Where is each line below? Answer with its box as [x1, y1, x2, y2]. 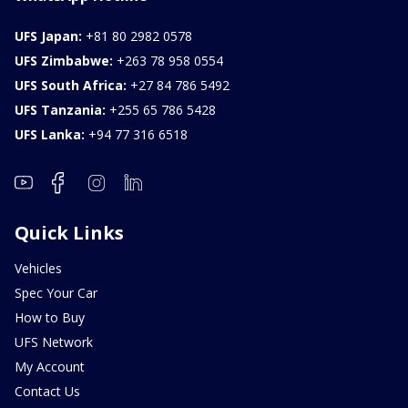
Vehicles [15, 259, 62, 277]
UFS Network [15, 332, 93, 351]
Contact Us [15, 382, 80, 400]
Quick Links [15, 219, 124, 245]
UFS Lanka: [15, 125, 85, 143]
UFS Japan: [15, 26, 82, 45]
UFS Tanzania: [15, 100, 106, 118]
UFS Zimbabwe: [15, 51, 113, 69]
